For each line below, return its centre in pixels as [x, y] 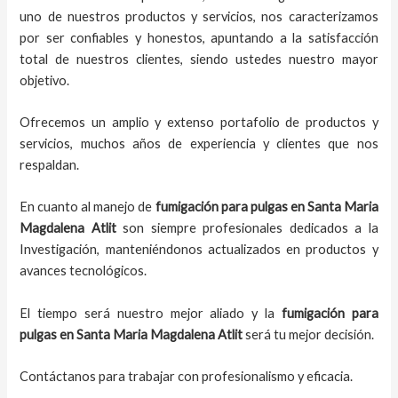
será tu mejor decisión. [309, 334]
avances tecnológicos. [84, 271]
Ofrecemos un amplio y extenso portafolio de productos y [199, 122]
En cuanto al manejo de [86, 207]
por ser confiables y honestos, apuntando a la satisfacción [199, 37]
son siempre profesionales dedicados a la [247, 228]
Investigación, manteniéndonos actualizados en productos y [199, 250]
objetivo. [45, 80]
